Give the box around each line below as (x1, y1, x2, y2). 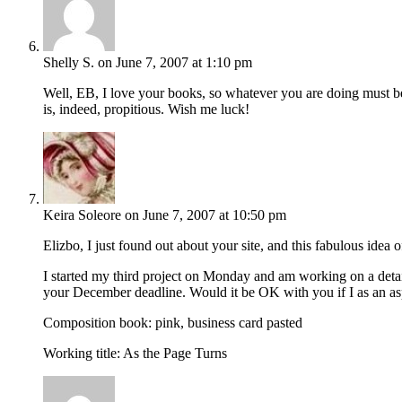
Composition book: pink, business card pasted (43, 314, 302, 330)
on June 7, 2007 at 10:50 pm (125, 206, 286, 223)
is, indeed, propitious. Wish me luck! (43, 100, 249, 117)
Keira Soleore (43, 206, 121, 223)
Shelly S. (43, 54, 94, 70)
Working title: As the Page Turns (43, 345, 227, 361)
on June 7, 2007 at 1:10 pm (98, 54, 252, 70)
